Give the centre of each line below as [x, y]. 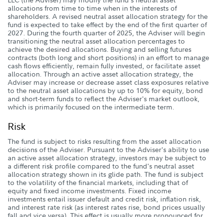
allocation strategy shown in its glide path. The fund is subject [106, 174]
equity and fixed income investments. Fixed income [90, 191]
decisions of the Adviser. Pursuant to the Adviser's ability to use [108, 149]
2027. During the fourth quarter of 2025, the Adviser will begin [106, 33]
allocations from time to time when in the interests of [92, 8]
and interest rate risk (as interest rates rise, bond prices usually [106, 207]
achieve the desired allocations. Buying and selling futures [100, 49]
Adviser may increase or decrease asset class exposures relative [108, 82]
